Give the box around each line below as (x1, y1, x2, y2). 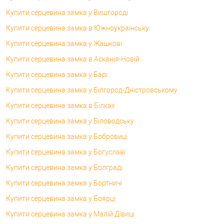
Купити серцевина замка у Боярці (6, 194, 115, 202)
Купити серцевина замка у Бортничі (6, 178, 122, 187)
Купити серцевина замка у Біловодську (6, 116, 134, 125)
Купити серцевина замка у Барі (6, 70, 107, 78)
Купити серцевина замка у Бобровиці (6, 132, 127, 140)
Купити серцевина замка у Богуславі (6, 147, 125, 156)
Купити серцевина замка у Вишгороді (6, 8, 128, 16)
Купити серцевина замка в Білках (6, 101, 115, 109)
